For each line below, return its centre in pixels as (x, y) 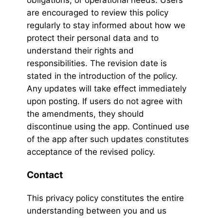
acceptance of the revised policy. (91, 152)
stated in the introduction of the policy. (102, 76)
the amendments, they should (85, 114)
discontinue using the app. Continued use (108, 127)
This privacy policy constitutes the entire (105, 198)
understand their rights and (80, 51)
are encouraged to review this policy (98, 13)
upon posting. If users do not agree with (105, 101)
